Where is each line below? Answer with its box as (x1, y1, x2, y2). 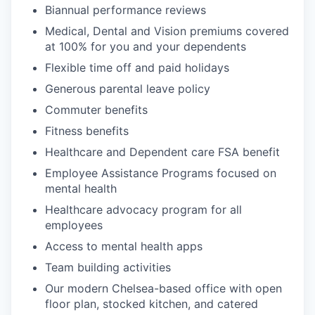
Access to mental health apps (45, 239, 202, 253)
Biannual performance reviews (45, 3, 206, 17)
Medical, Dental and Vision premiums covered (45, 24, 289, 38)
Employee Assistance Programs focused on (45, 166, 276, 180)
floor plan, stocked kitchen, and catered (45, 297, 258, 311)
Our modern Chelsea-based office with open (45, 281, 282, 295)
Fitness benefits (45, 124, 129, 138)
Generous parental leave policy (45, 82, 210, 96)
